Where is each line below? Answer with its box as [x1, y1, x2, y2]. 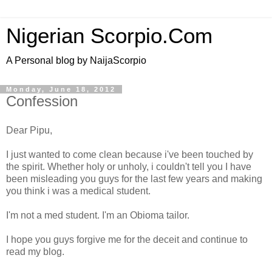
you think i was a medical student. [6, 185, 151, 196]
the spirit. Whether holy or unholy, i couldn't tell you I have [6, 161, 251, 172]
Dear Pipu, [6, 124, 52, 135]
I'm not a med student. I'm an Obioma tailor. [6, 209, 189, 220]
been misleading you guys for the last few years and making [6, 173, 262, 184]
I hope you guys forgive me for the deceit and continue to [6, 234, 248, 245]
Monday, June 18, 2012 [6, 86, 116, 93]
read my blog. [6, 246, 64, 257]
